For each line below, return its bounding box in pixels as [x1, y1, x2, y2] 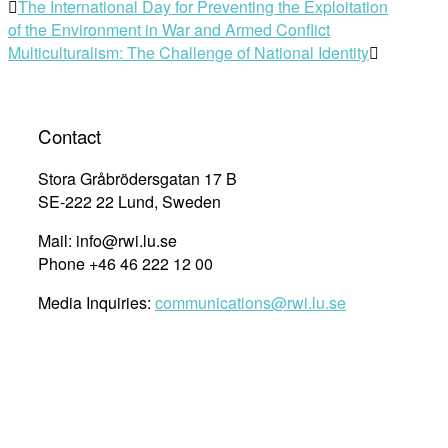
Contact [38, 122, 101, 149]
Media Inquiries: [38, 291, 155, 315]
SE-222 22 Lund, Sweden [38, 190, 221, 214]
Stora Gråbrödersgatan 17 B [38, 167, 237, 191]
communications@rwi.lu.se [155, 291, 346, 315]
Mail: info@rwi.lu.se [38, 229, 177, 253]
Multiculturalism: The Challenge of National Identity [8, 40, 369, 64]
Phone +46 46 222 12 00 [38, 252, 213, 276]
